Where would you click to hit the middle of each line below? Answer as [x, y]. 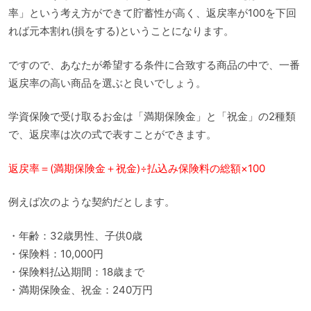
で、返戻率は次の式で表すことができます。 [112, 135]
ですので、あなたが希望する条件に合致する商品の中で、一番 [154, 65]
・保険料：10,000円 [56, 253]
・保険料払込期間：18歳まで [76, 271]
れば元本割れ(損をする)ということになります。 [121, 31]
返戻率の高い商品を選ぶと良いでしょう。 [107, 83]
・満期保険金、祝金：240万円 [81, 289]
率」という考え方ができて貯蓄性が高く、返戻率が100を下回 [152, 13]
